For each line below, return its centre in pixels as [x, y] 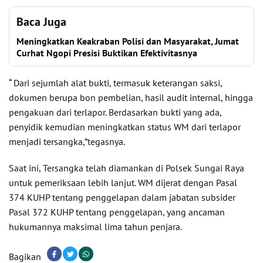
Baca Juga [41, 22]
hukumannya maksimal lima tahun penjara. [95, 227]
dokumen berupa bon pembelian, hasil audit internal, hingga [131, 97]
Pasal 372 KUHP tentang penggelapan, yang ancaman [117, 212]
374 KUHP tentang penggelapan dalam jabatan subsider [122, 197]
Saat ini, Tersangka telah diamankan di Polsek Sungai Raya [127, 168]
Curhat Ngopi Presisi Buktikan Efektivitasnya [107, 53]
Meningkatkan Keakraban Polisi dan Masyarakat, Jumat [128, 41]
